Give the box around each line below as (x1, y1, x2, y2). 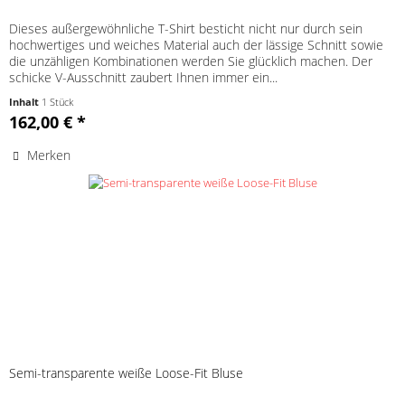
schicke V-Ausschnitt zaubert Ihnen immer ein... (9, 69, 278, 87)
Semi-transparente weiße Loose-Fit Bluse (9, 364, 244, 382)
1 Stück (42, 95, 74, 109)
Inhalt (9, 95, 42, 109)
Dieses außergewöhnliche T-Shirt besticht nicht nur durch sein (9, 20, 363, 38)
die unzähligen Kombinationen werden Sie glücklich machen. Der (9, 52, 373, 71)
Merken (27, 146, 71, 165)
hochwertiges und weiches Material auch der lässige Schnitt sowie (9, 36, 384, 54)
